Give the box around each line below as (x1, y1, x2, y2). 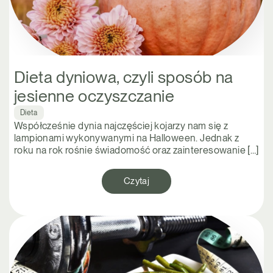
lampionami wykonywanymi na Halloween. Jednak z (14, 132, 239, 144)
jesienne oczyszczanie (14, 86, 174, 107)
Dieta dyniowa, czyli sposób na (14, 67, 233, 88)
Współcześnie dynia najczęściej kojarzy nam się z (14, 120, 229, 132)
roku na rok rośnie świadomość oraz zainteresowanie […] (14, 144, 259, 157)
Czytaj (123, 175, 150, 187)
